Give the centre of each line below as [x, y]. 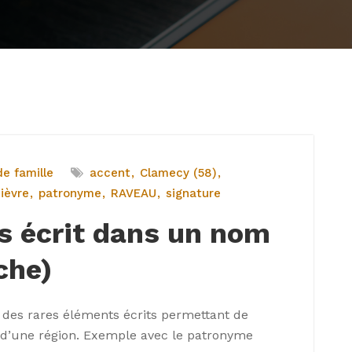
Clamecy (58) [178, 173]
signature [193, 193]
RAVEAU [134, 193]
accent [110, 173]
